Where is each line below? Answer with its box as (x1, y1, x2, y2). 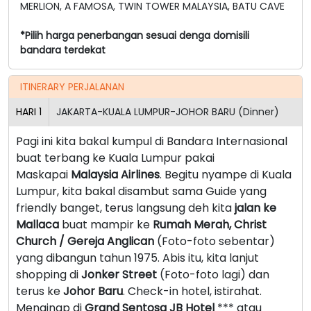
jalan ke (235, 199, 276, 216)
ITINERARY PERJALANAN (20, 79, 124, 94)
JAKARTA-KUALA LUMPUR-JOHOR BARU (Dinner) (56, 104, 279, 119)
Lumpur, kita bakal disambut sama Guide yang (16, 183, 267, 199)
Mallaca (16, 216, 59, 233)
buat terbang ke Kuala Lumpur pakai (16, 149, 215, 166)
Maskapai (16, 166, 71, 183)
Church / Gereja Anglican (16, 233, 154, 249)
